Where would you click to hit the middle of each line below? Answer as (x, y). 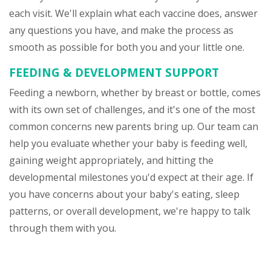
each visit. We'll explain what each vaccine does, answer (133, 13)
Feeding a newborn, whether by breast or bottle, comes (135, 93)
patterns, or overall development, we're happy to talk (130, 211)
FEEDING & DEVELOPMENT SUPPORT (114, 72)
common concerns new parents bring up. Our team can (134, 126)
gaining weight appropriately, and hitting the (111, 160)
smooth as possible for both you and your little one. (127, 47)
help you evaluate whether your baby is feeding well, (128, 143)
